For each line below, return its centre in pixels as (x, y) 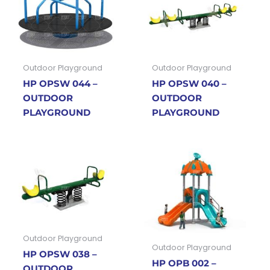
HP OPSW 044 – (60, 84)
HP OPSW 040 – (189, 84)
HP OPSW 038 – (60, 255)
